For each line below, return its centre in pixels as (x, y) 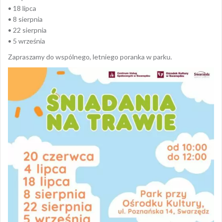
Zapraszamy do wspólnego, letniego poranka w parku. (90, 56)
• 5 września (27, 41)
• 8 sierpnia (25, 19)
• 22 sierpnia (27, 30)
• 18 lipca (22, 8)
